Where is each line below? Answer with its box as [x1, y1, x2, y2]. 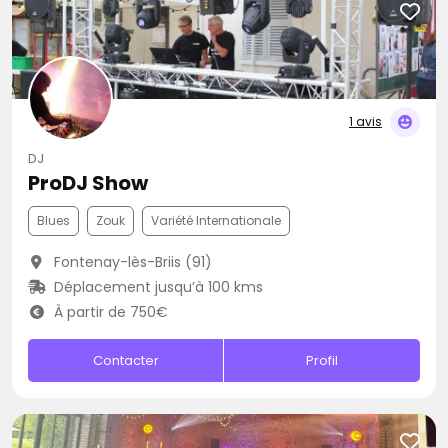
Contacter [92, 351, 159, 370]
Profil [306, 351, 339, 370]
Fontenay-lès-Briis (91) [49, 252, 212, 272]
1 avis [349, 113, 382, 130]
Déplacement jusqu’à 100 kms [49, 277, 263, 297]
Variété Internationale [151, 212, 281, 229]
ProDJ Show [28, 169, 148, 197]
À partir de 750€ [49, 302, 168, 322]
